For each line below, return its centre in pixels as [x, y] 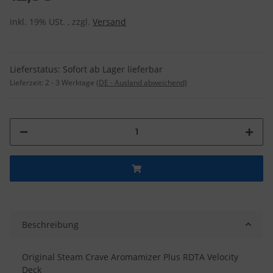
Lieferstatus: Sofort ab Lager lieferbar [86, 69]
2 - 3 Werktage [71, 82]
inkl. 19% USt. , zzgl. [51, 21]
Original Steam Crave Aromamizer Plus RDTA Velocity [130, 257]
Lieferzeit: [27, 82]
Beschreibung [50, 224]
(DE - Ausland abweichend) [142, 82]
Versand [109, 21]
